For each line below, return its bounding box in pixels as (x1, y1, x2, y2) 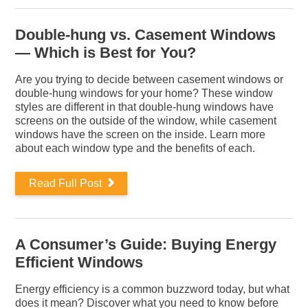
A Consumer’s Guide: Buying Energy (15, 236, 277, 253)
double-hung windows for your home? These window (15, 87, 274, 99)
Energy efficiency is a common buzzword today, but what (15, 283, 290, 295)
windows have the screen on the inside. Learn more (15, 129, 266, 140)
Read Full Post (29, 177, 105, 189)
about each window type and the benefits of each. (15, 142, 256, 154)
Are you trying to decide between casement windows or (15, 74, 284, 85)
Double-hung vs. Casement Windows (15, 26, 276, 43)
